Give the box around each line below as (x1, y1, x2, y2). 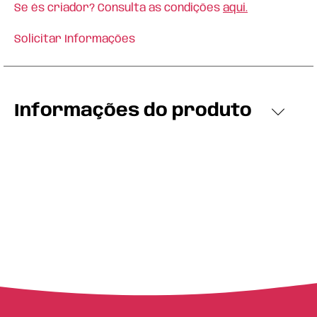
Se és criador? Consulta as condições (14, 2, 223, 14)
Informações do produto (14, 102, 252, 120)
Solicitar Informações (14, 33, 135, 45)
